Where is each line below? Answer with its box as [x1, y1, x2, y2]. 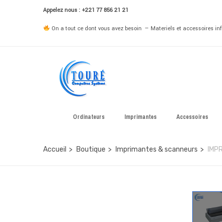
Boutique [76, 145, 106, 154]
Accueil [43, 145, 66, 154]
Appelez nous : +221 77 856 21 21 [43, 6, 128, 14]
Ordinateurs [73, 113, 105, 121]
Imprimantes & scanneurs [115, 145, 198, 154]
